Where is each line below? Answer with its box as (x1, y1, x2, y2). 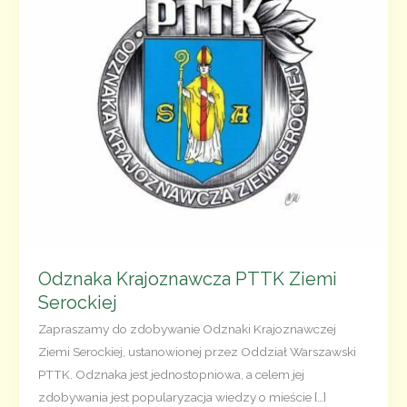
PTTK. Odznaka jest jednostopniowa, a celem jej (37, 367, 304, 382)
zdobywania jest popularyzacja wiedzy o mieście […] (37, 390, 326, 405)
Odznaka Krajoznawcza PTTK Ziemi (37, 268, 337, 291)
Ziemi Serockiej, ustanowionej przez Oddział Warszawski (37, 344, 356, 360)
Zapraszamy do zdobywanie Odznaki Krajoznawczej (37, 322, 336, 337)
